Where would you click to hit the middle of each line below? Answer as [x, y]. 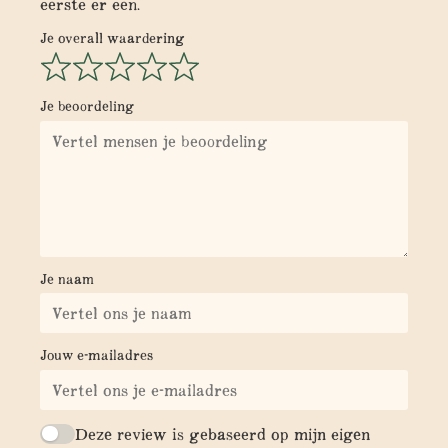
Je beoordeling [87, 106]
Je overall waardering [112, 37]
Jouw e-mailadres [96, 355]
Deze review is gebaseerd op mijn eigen [223, 433]
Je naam [67, 278]
